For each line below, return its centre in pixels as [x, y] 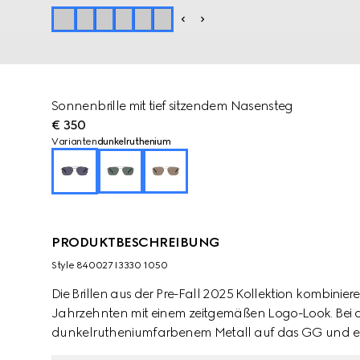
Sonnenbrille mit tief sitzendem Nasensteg [172, 106]
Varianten [74, 141]
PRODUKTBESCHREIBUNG [136, 242]
